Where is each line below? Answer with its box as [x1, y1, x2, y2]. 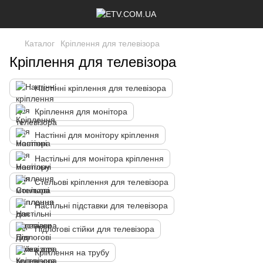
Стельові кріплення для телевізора [35, 177, 168, 187]
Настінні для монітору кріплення [35, 130, 159, 140]
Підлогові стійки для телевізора [35, 224, 154, 234]
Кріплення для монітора [35, 107, 127, 116]
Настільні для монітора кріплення [35, 154, 164, 163]
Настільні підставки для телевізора [35, 201, 168, 210]
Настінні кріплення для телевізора [35, 83, 166, 93]
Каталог [25, 39, 55, 48]
